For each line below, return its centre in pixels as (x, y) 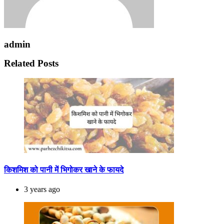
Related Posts (31, 63)
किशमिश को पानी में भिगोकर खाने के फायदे (64, 170)
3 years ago (42, 189)
